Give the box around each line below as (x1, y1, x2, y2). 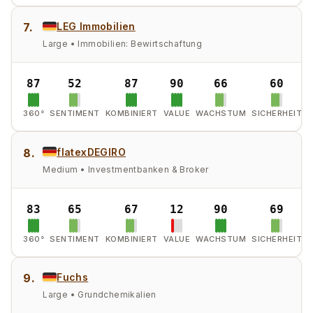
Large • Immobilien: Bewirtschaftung (43, 38, 203, 49)
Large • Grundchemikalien (43, 289, 156, 300)
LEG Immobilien (57, 20, 136, 32)
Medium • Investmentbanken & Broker (43, 163, 209, 175)
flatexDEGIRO (57, 145, 126, 158)
